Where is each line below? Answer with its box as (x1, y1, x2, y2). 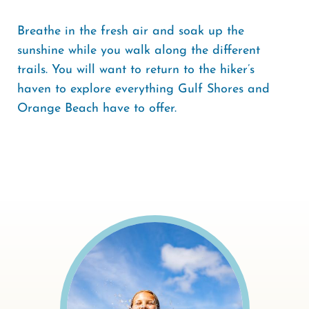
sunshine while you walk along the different (17, 43, 260, 57)
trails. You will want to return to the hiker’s (17, 63, 255, 77)
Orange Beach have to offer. (17, 101, 177, 115)
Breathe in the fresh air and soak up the (17, 24, 244, 38)
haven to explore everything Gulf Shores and (17, 82, 270, 96)
